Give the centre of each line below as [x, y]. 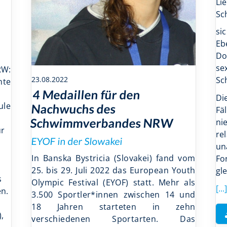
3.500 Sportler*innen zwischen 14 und [113, 194]
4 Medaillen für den [87, 94]
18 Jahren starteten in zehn [113, 206]
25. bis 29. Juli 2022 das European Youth [113, 170]
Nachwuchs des [74, 108]
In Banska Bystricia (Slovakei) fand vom [113, 158]
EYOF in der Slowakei [77, 141]
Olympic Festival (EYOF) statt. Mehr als [113, 182]
